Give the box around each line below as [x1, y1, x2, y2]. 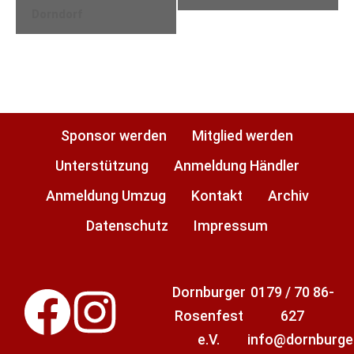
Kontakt [190, 187, 243, 205]
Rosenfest [174, 307, 243, 325]
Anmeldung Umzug [45, 187, 166, 205]
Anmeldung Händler [173, 157, 299, 175]
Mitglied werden [192, 127, 293, 145]
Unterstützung [55, 157, 149, 175]
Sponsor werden [61, 127, 167, 145]
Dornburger [171, 284, 246, 301]
